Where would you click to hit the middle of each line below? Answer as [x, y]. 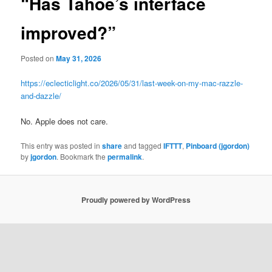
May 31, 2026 [79, 58]
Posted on [39, 58]
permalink [125, 157]
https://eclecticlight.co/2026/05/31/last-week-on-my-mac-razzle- [132, 83]
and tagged [143, 146]
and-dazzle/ [41, 96]
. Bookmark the [82, 157]
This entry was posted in [62, 146]
